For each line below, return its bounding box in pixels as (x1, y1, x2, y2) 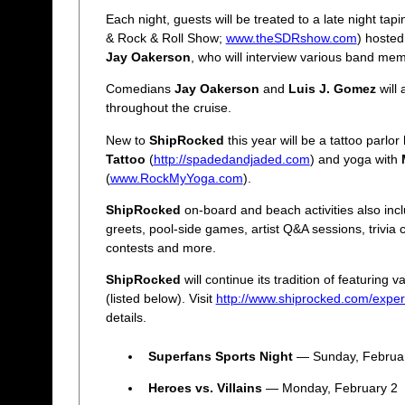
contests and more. (105, 240, 216, 255)
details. (105, 310, 146, 325)
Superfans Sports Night (147, 348, 293, 363)
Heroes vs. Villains (147, 381, 262, 396)
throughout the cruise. (105, 100, 231, 116)
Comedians (105, 81, 174, 97)
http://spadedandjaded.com (153, 151, 310, 166)
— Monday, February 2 (261, 381, 398, 396)
